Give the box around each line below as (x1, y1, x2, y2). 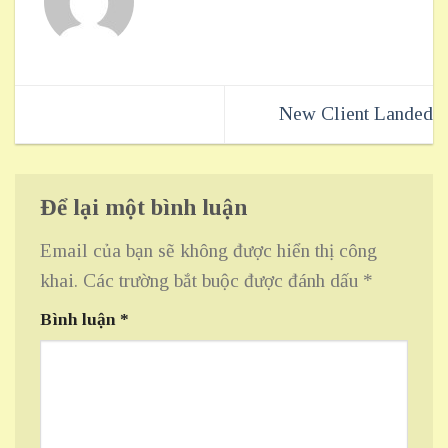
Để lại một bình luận (40, 193, 253, 220)
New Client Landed (279, 103, 433, 125)
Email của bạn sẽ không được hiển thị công (40, 240, 377, 262)
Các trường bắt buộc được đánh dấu (83, 270, 363, 292)
